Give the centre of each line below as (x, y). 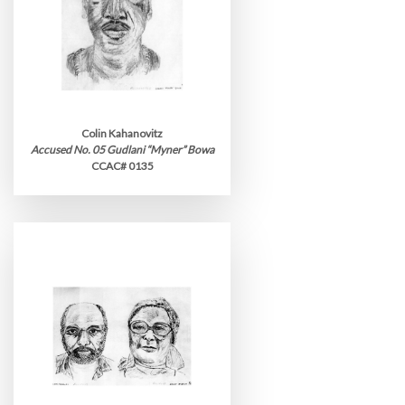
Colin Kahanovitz (122, 133)
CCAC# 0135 (122, 166)
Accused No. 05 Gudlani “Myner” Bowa (122, 150)
